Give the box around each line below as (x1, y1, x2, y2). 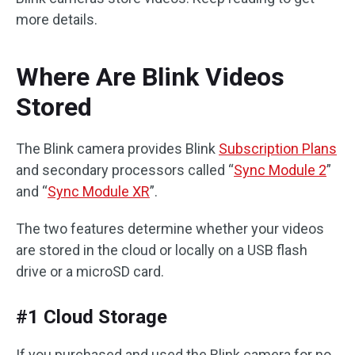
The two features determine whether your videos (16, 220, 324, 237)
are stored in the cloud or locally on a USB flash (16, 242, 307, 258)
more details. (16, 11, 97, 28)
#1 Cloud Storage (16, 306, 167, 328)
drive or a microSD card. (16, 263, 164, 280)
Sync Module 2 (234, 162, 326, 178)
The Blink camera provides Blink (16, 140, 219, 157)
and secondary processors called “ (16, 162, 234, 178)
